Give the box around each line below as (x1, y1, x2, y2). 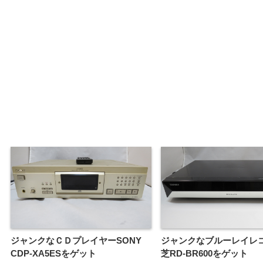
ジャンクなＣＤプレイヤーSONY (11, 235, 141, 245)
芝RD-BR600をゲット (161, 248, 248, 258)
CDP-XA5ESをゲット (11, 248, 96, 258)
